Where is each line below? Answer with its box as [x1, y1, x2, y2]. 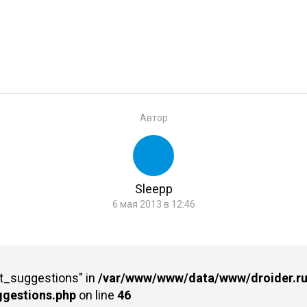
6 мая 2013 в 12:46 [112, 198, 195, 210]
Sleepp [134, 181, 173, 196]
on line [75, 287, 117, 302]
